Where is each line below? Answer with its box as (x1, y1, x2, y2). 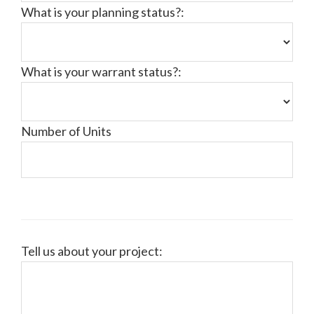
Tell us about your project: (21, 243, 163, 259)
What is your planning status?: (21, 4, 184, 20)
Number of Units (21, 123, 111, 139)
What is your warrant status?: (21, 64, 182, 80)
